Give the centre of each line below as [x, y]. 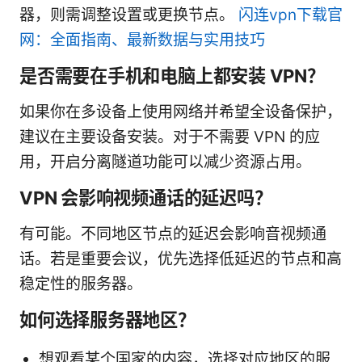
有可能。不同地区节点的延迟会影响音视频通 [173, 234]
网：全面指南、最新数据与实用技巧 [142, 40]
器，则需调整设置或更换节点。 [129, 15]
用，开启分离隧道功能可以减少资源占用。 [165, 162]
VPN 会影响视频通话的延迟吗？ [146, 198]
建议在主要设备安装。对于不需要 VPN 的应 [170, 137]
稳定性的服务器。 [81, 284]
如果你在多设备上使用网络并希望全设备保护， [181, 112]
